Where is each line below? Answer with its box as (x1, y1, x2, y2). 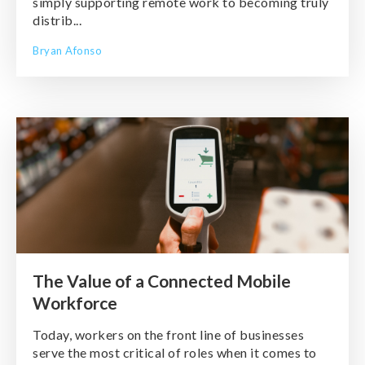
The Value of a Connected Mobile (33, 270, 291, 291)
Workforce (33, 292, 117, 313)
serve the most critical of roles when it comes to (33, 345, 317, 360)
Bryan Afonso (33, 44, 102, 57)
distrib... (33, 12, 81, 28)
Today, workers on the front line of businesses (33, 327, 304, 342)
